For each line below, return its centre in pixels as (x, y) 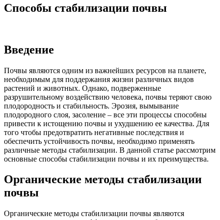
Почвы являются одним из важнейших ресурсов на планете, (105, 70)
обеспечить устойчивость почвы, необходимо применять (99, 141)
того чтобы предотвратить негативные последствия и (94, 132)
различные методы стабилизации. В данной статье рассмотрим (110, 150)
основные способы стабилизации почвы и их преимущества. (106, 159)
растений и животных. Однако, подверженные (82, 88)
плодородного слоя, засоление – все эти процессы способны (105, 114)
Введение (29, 49)
